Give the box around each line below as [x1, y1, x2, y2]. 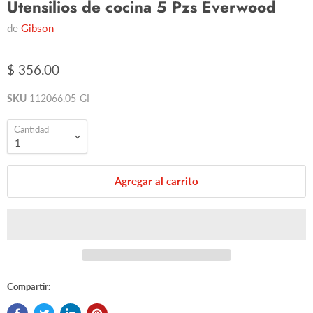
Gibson [21, 22, 54, 35]
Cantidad [14, 124, 49, 136]
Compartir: [7, 281, 50, 293]
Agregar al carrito [115, 175, 198, 188]
